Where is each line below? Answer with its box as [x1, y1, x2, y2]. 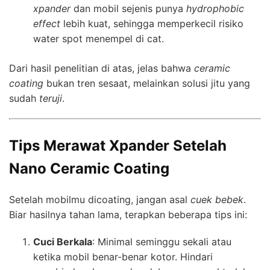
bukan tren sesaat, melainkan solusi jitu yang [43, 77, 250, 89]
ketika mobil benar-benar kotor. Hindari [33, 250, 213, 263]
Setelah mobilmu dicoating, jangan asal [9, 193, 190, 206]
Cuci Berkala [33, 235, 92, 248]
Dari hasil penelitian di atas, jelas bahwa [9, 61, 194, 74]
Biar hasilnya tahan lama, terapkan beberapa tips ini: [9, 208, 247, 221]
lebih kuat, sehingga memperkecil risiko [60, 17, 243, 30]
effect [33, 17, 60, 30]
